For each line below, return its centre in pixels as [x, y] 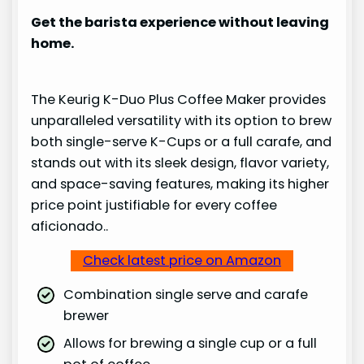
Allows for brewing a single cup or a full [191, 344]
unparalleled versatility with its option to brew [182, 120]
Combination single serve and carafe [186, 295]
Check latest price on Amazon [182, 261]
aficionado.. [70, 226]
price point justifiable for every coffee [154, 205]
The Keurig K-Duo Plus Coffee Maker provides [179, 99]
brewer [87, 316]
